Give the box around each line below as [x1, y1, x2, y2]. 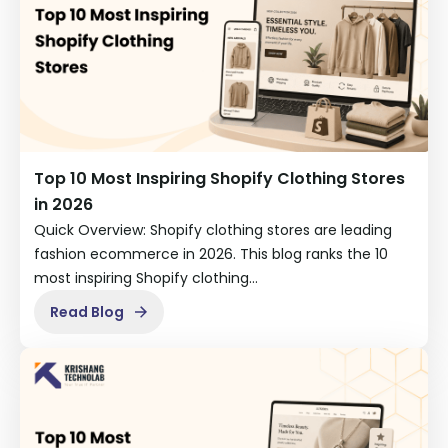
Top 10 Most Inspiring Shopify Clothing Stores [34, 167, 405, 191]
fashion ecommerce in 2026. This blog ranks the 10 [34, 244, 388, 265]
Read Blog [50, 302, 124, 323]
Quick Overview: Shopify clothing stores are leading [34, 220, 392, 241]
